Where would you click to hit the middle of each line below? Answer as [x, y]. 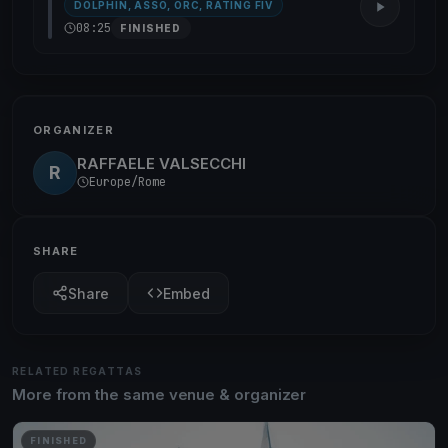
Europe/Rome [127, 181]
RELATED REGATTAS [77, 371]
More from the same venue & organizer [159, 394]
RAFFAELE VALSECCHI [161, 163]
